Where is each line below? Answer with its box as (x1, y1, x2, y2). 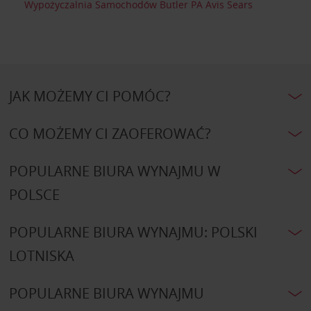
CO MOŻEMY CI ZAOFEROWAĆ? (8, 124, 211, 143)
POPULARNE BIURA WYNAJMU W (8, 161, 221, 180)
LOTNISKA (8, 246, 74, 265)
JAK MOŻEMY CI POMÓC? (8, 86, 171, 106)
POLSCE (8, 185, 60, 204)
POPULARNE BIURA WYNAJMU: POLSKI (8, 222, 258, 242)
